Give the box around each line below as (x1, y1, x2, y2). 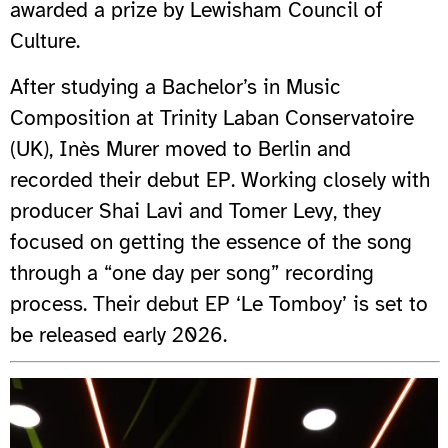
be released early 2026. (10, 322, 227, 349)
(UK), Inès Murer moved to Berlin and (10, 136, 351, 163)
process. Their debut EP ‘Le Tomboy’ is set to (10, 291, 428, 318)
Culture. (10, 28, 80, 55)
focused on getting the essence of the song (10, 229, 412, 256)
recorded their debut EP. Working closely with (10, 167, 430, 194)
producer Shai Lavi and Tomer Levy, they (10, 198, 381, 225)
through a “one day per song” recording (10, 260, 374, 287)
